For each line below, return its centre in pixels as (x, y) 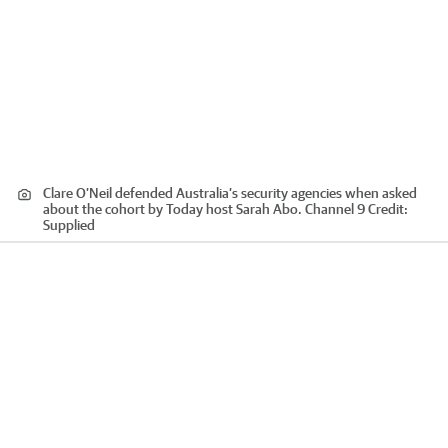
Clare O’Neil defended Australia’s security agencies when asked (230, 193)
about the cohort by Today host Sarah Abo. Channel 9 (204, 209)
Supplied (69, 225)
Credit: (386, 209)
